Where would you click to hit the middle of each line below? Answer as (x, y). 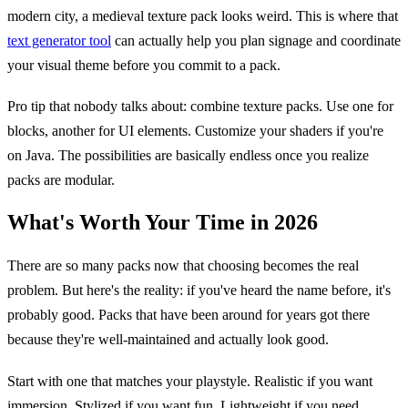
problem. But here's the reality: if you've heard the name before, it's (199, 291)
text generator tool (59, 41)
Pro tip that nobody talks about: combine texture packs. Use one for (200, 107)
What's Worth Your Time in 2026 (163, 223)
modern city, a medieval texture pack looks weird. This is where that (203, 16)
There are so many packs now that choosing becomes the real (183, 266)
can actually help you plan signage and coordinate (256, 41)
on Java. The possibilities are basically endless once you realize (188, 156)
